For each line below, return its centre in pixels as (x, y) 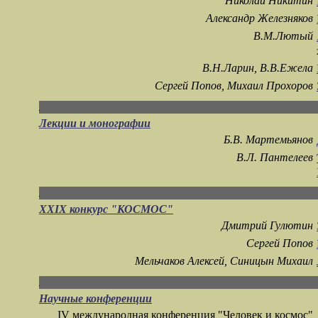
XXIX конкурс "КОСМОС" (106, 209)
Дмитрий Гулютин (267, 226)
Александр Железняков (259, 18)
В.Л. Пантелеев (275, 158)
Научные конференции (95, 299)
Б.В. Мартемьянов (268, 140)
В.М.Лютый (283, 36)
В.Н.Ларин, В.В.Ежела (258, 68)
